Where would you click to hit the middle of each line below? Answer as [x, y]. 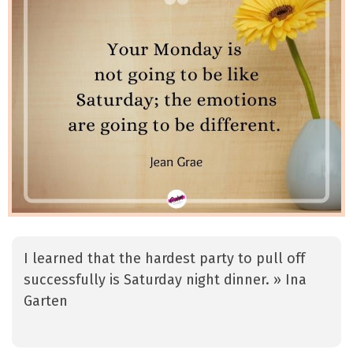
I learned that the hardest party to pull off [164, 259]
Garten [46, 301]
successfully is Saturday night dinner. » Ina [165, 280]
